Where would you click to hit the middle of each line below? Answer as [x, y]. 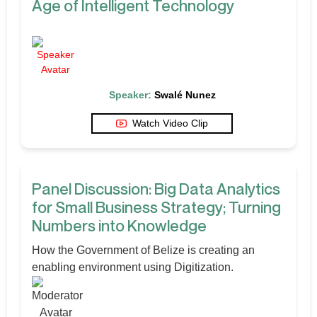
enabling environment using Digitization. [133, 267]
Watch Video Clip [170, 123]
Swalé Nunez [185, 94]
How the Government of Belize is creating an [143, 250]
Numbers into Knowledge [119, 225]
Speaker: [130, 94]
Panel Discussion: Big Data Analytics [156, 189]
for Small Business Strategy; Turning [156, 207]
